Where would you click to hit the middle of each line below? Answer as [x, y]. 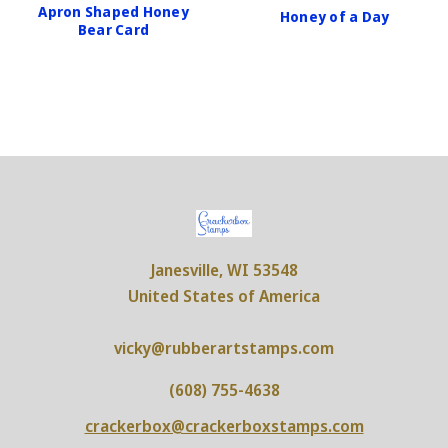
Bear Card [113, 30]
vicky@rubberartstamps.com [224, 348]
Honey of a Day [334, 16]
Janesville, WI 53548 [224, 270]
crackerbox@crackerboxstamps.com [224, 426]
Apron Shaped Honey [113, 12]
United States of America [224, 296]
